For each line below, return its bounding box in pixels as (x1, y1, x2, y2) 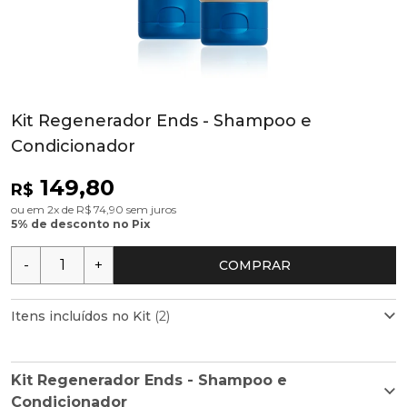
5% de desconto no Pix (11, 217, 150, 231)
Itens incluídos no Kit (11, 308, 154, 324)
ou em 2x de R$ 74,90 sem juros (11, 203, 176, 216)
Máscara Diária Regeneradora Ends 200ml (113, 375, 387, 392)
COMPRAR (219, 257, 291, 273)
